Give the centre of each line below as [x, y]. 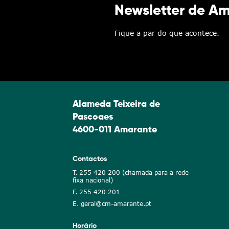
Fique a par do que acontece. [167, 33]
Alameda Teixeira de [116, 105]
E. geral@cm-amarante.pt [112, 204]
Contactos [90, 159]
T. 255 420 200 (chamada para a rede [131, 173]
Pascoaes [93, 117]
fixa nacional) [93, 180]
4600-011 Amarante [115, 130]
